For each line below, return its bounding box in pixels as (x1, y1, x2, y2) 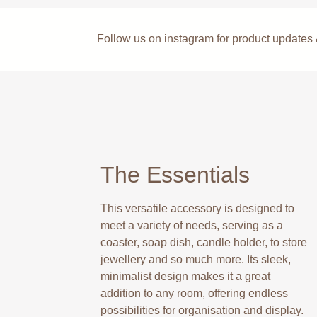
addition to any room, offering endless (100, 287, 288, 299)
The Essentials (100, 161, 250, 188)
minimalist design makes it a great (100, 270, 270, 282)
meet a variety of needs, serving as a (100, 219, 283, 231)
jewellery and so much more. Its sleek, (100, 253, 291, 265)
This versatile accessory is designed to (100, 202, 294, 214)
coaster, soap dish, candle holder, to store (100, 236, 307, 248)
